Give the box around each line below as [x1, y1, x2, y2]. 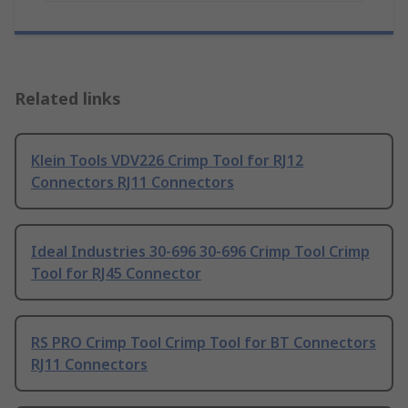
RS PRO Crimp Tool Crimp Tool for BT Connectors [31, 332, 376, 353]
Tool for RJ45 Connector [31, 263, 201, 284]
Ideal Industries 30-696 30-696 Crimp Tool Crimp [31, 241, 370, 262]
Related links [15, 87, 121, 110]
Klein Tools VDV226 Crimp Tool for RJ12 [31, 150, 303, 171]
